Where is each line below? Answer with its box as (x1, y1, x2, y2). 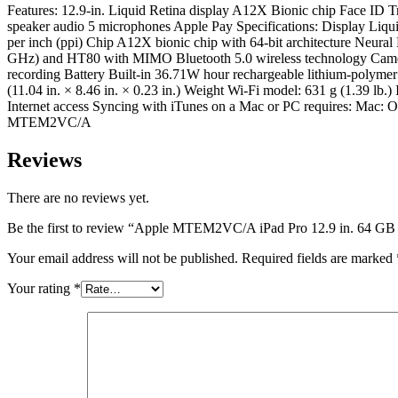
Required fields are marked (242, 251, 396, 267)
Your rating (7, 281, 74, 297)
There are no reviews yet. (7, 190, 149, 206)
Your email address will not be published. (7, 251, 238, 267)
